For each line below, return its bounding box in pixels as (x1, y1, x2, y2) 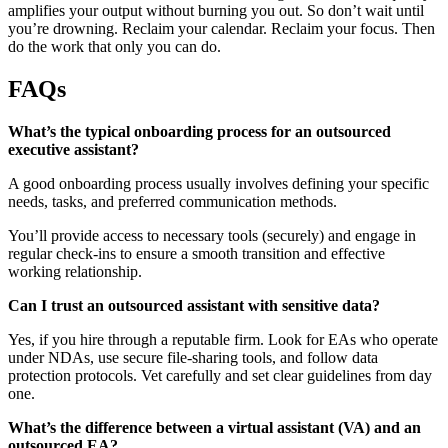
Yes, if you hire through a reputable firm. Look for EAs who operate (8, 331, 438, 349)
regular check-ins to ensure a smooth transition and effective (8, 245, 385, 263)
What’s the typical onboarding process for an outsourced (8, 123, 391, 141)
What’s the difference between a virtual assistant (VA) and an (8, 419, 421, 437)
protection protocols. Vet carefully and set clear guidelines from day (8, 367, 432, 385)
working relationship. (8, 263, 142, 281)
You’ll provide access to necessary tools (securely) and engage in (8, 227, 416, 245)
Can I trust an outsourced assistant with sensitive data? (8, 297, 380, 315)
